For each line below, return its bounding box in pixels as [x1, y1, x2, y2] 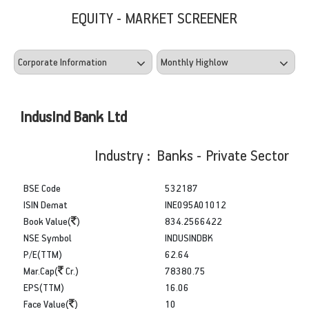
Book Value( [23, 214, 71, 228]
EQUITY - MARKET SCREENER [72, 8, 237, 27]
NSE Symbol [23, 230, 72, 244]
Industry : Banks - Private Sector [94, 145, 289, 164]
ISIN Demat [23, 197, 68, 211]
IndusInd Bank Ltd [20, 106, 127, 126]
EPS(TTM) [23, 280, 64, 294]
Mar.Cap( [23, 263, 58, 277]
